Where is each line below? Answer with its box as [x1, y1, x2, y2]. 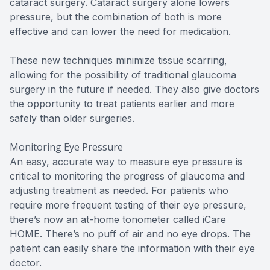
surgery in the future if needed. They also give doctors [10, 83, 259, 96]
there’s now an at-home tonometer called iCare [10, 213, 226, 226]
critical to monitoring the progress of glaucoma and [10, 170, 245, 183]
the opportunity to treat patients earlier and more [10, 98, 234, 110]
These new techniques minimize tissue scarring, [10, 54, 227, 67]
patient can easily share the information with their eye [10, 242, 255, 255]
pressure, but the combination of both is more [10, 11, 222, 24]
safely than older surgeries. [10, 112, 134, 125]
